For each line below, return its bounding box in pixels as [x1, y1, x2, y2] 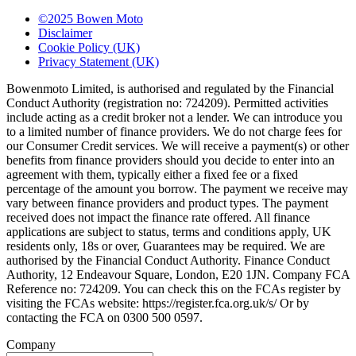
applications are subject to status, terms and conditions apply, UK [6, 225, 331, 239]
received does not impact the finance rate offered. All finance [6, 211, 310, 225]
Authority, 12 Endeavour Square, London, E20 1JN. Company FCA [6, 268, 350, 282]
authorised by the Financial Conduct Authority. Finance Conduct [6, 253, 330, 268]
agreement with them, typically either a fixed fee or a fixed [6, 168, 298, 182]
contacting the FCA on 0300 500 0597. [6, 311, 203, 325]
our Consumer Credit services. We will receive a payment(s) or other [6, 139, 349, 153]
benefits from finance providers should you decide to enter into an [6, 153, 335, 168]
